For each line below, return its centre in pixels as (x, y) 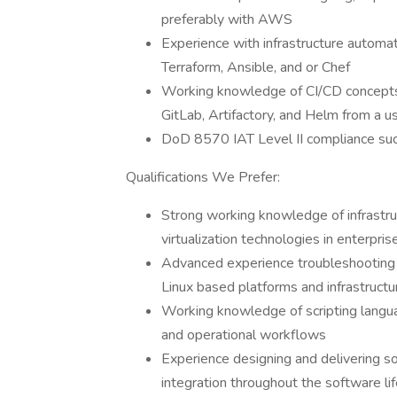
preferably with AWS (227, 19)
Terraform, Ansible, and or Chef (256, 67)
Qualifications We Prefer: (203, 177)
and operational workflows (244, 335)
